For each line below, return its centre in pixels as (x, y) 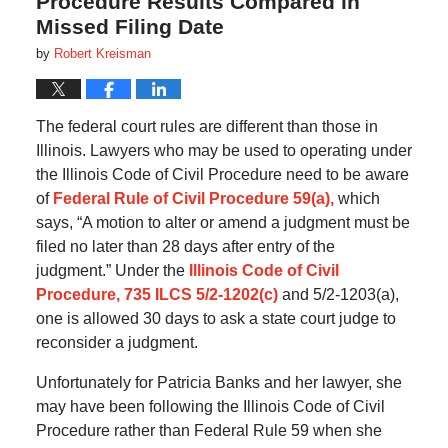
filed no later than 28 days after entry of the (185, 247)
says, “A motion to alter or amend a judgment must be (222, 223)
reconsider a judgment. (116, 343)
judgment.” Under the (112, 271)
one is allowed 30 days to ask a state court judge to (215, 319)
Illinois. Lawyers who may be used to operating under (223, 151)
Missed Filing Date (129, 27)
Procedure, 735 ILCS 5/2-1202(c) (156, 295)
